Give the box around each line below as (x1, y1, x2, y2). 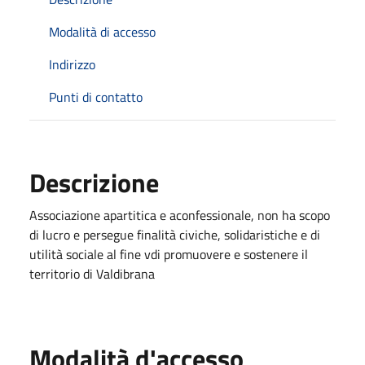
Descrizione (29, 162, 159, 202)
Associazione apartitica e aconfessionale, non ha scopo (29, 204, 330, 225)
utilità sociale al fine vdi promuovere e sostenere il (29, 244, 308, 264)
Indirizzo (49, 54, 95, 74)
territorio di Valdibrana (29, 263, 155, 284)
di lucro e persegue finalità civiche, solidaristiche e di (29, 224, 320, 244)
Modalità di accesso (49, 21, 156, 42)
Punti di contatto (49, 86, 143, 107)
